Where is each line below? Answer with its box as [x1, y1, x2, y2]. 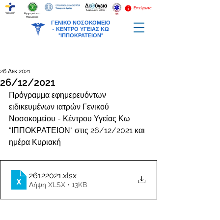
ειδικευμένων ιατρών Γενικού [9, 102, 111, 111]
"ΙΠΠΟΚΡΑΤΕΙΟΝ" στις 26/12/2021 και [9, 126, 147, 135]
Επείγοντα [134, 5, 152, 10]
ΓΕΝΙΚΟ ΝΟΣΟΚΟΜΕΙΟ [51, 20, 110, 26]
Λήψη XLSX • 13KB [29, 180, 87, 189]
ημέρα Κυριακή [9, 137, 61, 147]
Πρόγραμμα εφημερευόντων [9, 90, 108, 100]
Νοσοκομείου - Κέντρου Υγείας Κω [9, 114, 132, 123]
